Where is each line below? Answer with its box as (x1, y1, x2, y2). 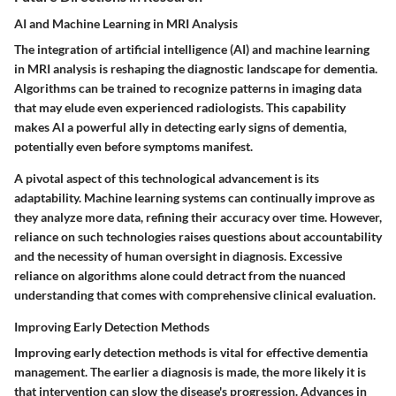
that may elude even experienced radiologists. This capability (14, 99, 346, 115)
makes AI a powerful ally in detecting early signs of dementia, (14, 118, 346, 134)
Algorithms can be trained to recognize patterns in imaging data (14, 80, 362, 95)
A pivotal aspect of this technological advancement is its (14, 170, 319, 186)
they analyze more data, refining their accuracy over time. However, (14, 209, 382, 225)
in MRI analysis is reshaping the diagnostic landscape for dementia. (14, 60, 377, 76)
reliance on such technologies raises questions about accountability (14, 228, 382, 244)
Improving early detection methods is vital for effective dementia (14, 344, 368, 360)
